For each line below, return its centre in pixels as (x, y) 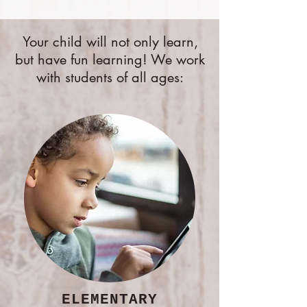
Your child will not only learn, (110, 42)
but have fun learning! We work (110, 60)
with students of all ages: (110, 77)
